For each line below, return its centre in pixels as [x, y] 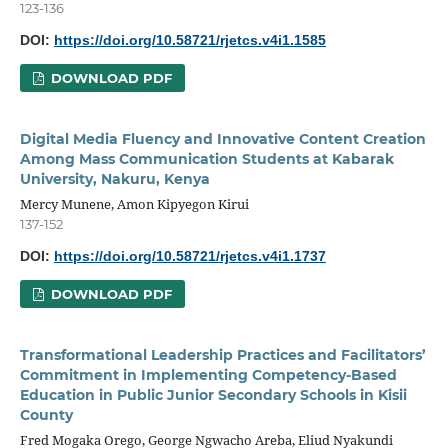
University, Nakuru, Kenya [114, 178]
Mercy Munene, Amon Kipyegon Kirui [134, 203]
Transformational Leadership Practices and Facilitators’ [222, 354]
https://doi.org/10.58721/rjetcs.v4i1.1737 [189, 255]
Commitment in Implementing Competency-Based [208, 374]
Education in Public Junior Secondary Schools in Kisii [213, 394]
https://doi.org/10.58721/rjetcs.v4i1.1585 [189, 39]
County [46, 414]
